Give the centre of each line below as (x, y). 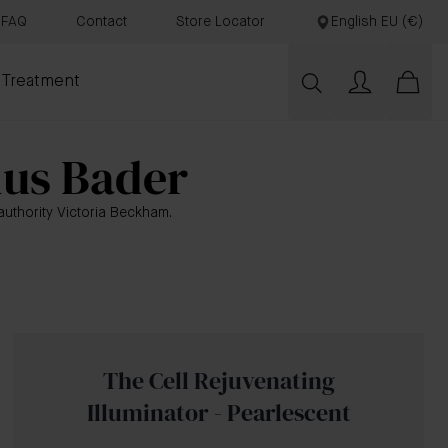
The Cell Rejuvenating (218, 380)
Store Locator (220, 22)
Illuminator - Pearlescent (218, 412)
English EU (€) (377, 22)
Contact (101, 22)
